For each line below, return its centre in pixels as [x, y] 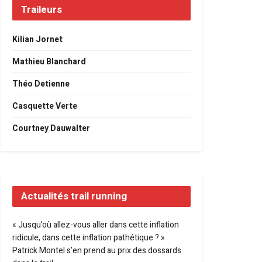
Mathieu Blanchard [49, 62]
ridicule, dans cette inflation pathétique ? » [89, 238]
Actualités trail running [74, 196]
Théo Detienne [41, 84]
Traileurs [42, 10]
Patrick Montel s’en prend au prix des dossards [97, 251]
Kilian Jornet [37, 39]
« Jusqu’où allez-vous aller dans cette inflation [96, 225]
